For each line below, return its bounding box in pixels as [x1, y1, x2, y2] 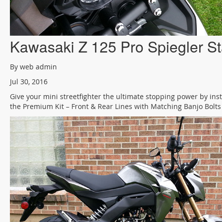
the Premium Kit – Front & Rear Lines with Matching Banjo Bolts [10, 102, 221, 111]
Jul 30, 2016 [10, 77, 48, 86]
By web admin [10, 62, 57, 71]
